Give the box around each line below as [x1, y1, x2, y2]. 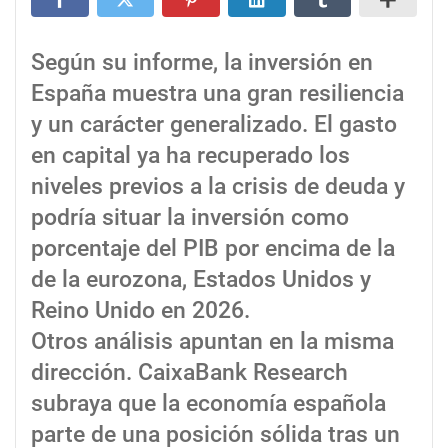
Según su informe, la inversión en [31, 49, 373, 77]
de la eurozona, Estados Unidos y [31, 266, 371, 294]
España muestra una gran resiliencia [31, 80, 404, 108]
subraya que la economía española [31, 390, 386, 418]
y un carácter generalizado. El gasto [31, 111, 397, 139]
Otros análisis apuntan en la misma [31, 328, 394, 356]
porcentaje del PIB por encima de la [31, 235, 395, 263]
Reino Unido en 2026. [31, 297, 250, 325]
